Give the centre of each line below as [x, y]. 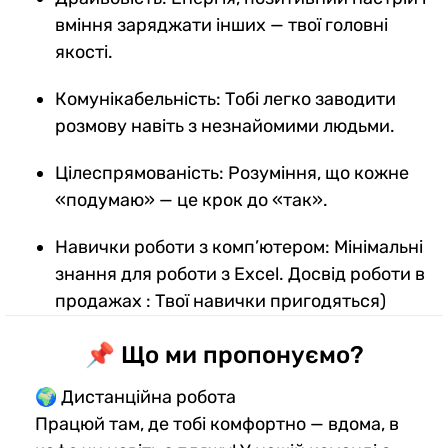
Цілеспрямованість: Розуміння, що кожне [232, 172]
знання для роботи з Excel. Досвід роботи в [240, 273]
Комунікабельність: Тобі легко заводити [225, 98]
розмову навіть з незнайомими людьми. [225, 125]
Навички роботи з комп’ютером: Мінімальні [239, 246]
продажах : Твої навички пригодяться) [220, 300]
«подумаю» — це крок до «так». [191, 199]
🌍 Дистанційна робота [135, 396]
